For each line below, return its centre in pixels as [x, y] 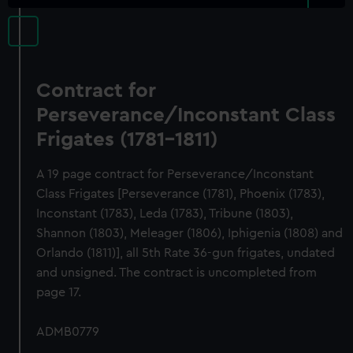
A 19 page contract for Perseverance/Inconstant [175, 174]
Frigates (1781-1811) [127, 139]
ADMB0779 [68, 332]
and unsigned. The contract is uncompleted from [177, 273]
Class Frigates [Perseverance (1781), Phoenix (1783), [181, 194]
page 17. [59, 292]
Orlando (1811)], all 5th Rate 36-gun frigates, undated [186, 253]
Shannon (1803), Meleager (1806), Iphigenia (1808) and [190, 233]
